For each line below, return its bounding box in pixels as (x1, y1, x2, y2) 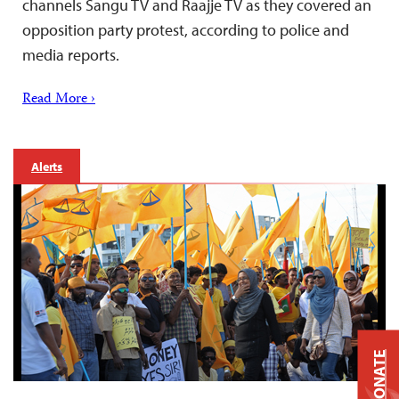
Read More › (22, 88, 95, 112)
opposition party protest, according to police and (22, 20, 349, 41)
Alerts (31, 159, 63, 175)
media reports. (22, 45, 119, 66)
